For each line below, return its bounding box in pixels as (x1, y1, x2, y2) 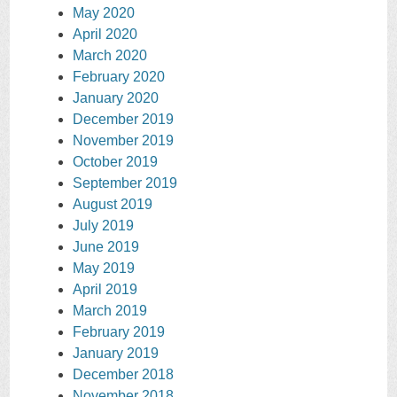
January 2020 (73, 90, 159, 106)
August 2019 (73, 197, 152, 213)
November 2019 (73, 133, 174, 149)
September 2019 (73, 175, 177, 191)
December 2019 (73, 112, 174, 128)
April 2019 (73, 282, 137, 298)
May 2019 (73, 261, 135, 276)
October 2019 (73, 154, 158, 170)
